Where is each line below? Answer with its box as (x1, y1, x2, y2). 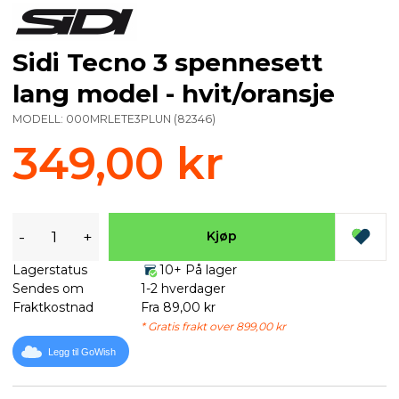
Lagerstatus (12, 261, 87, 278)
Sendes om (12, 280, 84, 297)
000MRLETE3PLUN (66, 111, 171, 126)
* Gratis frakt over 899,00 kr (140, 319, 286, 333)
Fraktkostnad (12, 298, 94, 315)
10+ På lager (159, 261, 237, 278)
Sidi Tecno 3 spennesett (12, 46, 323, 77)
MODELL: (12, 111, 66, 126)
